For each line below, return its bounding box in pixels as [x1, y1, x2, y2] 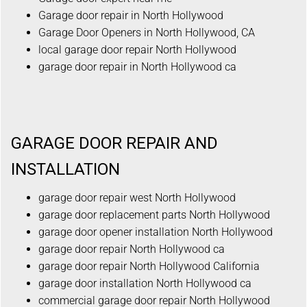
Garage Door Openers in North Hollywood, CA [38, 25, 255, 39]
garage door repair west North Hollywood [38, 191, 236, 204]
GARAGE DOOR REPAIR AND [11, 133, 218, 153]
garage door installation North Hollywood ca [38, 276, 251, 290]
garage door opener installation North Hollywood [38, 225, 273, 238]
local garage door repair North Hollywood [38, 42, 236, 56]
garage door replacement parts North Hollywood [38, 208, 270, 221]
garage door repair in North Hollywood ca [38, 60, 236, 73]
